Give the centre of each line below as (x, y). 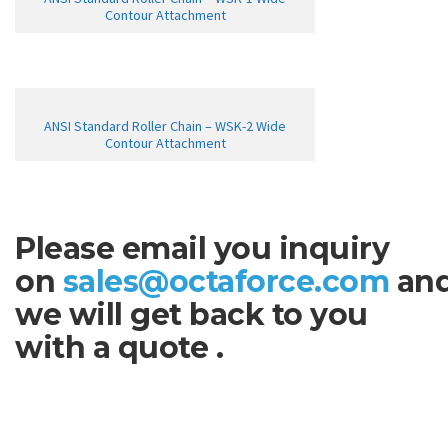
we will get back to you (191, 315)
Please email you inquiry (202, 249)
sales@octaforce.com (225, 282)
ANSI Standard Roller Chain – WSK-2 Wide (165, 126)
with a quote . (119, 348)
